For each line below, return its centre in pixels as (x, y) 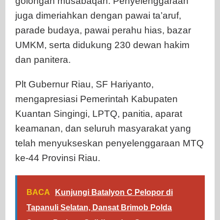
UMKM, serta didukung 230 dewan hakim (102, 45)
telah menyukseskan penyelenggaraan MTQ (110, 143)
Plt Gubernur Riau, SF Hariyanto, (84, 84)
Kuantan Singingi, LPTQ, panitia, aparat (99, 113)
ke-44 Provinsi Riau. (58, 158)
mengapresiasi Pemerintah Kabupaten (96, 99)
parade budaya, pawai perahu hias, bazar (103, 30)
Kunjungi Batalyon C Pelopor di (114, 192)
